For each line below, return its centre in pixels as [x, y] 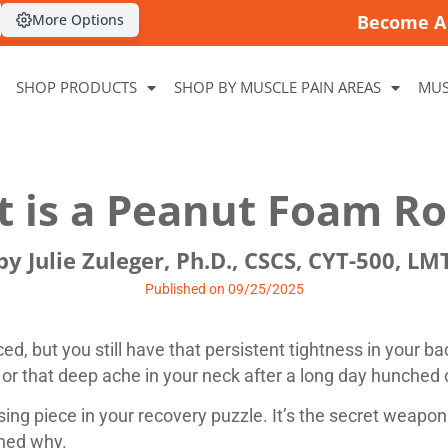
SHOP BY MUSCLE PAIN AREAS [277, 87]
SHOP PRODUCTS [76, 87]
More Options [78, 19]
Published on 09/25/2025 [224, 289]
